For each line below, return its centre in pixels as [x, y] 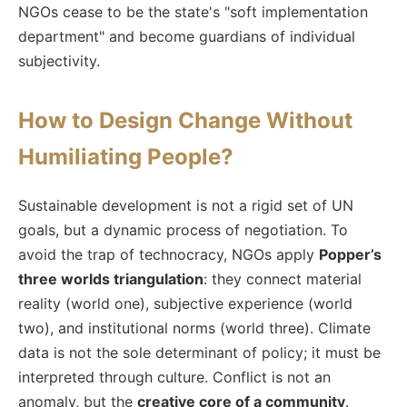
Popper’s [350, 254]
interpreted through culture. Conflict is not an [174, 377]
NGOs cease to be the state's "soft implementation [193, 11]
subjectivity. [59, 60]
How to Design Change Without [185, 120]
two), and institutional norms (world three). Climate [194, 328]
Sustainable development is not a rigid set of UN [186, 205]
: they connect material [283, 278]
